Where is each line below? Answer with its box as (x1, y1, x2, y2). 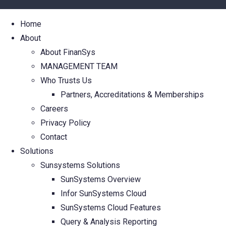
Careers (40, 104, 68, 114)
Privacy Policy (40, 118, 91, 128)
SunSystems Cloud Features (61, 203, 161, 212)
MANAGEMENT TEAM (40, 62, 118, 71)
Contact (40, 132, 67, 142)
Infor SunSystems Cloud (61, 189, 146, 198)
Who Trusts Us (40, 76, 92, 85)
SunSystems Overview (61, 175, 141, 184)
